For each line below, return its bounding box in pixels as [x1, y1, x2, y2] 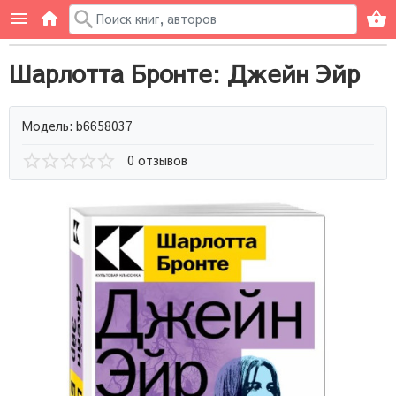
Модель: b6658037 [22, 116, 133, 134]
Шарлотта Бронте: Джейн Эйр [9, 56, 360, 90]
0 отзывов [127, 151, 187, 169]
